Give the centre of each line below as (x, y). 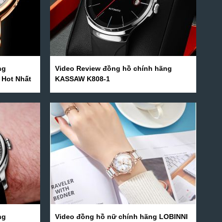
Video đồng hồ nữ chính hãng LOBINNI (121, 217)
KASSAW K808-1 (83, 79)
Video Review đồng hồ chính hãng (113, 68)
